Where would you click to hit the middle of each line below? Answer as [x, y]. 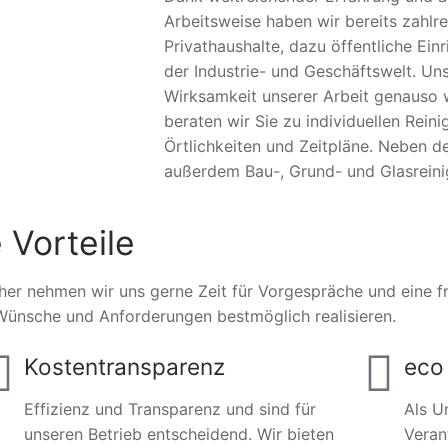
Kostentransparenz [124, 367]
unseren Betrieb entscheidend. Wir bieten [178, 434]
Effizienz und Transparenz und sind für [169, 409]
